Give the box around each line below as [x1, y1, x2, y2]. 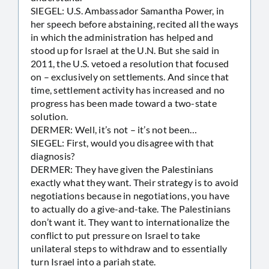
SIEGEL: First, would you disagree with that [31, 136, 214, 148]
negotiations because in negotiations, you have [31, 189, 230, 201]
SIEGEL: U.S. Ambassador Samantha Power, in [31, 4, 225, 16]
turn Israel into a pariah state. [31, 255, 156, 267]
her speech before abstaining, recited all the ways [31, 17, 238, 29]
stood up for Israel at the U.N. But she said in [31, 44, 220, 56]
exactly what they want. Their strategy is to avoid [31, 176, 238, 188]
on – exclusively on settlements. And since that [31, 70, 229, 82]
